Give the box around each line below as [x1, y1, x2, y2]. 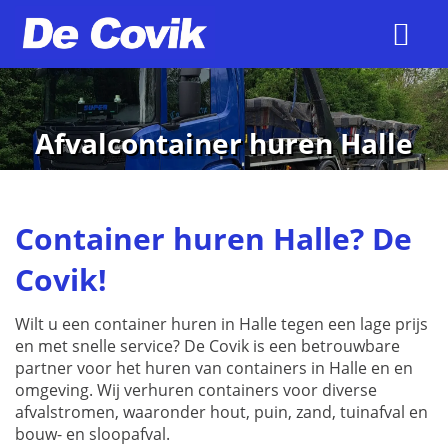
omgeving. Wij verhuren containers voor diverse [15, 379, 377, 402]
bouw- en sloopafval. [15, 423, 170, 446]
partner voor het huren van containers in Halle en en [15, 357, 413, 380]
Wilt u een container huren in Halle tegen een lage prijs [15, 313, 428, 336]
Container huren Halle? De [15, 218, 412, 260]
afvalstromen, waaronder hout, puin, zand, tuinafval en [15, 401, 428, 424]
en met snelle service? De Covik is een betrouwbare [15, 335, 400, 358]
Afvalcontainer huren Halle [35, 123, 413, 162]
